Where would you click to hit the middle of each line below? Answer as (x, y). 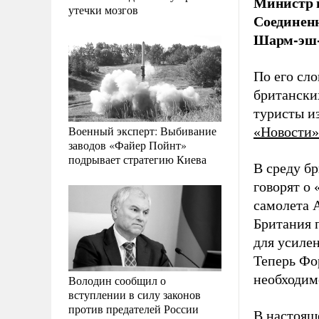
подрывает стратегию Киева (137, 159)
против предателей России (134, 308)
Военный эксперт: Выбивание (142, 130)
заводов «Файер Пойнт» (127, 145)
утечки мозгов (103, 9)
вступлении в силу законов (135, 294)
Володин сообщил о (117, 280)
